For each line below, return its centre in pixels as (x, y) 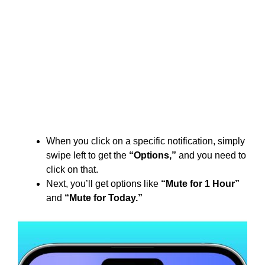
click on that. (72, 169)
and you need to (211, 155)
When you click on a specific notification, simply (146, 141)
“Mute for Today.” (104, 198)
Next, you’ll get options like (104, 183)
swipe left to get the (88, 155)
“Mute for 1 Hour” (200, 183)
